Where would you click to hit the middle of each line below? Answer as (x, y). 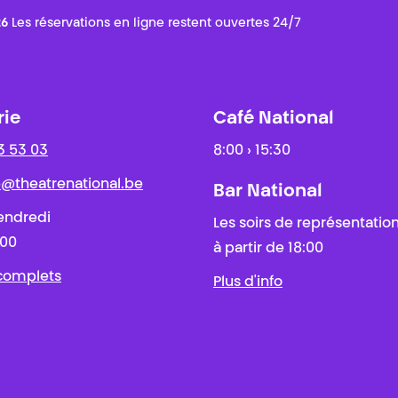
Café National (274, 119)
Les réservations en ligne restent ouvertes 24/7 (155, 24)
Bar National (268, 192)
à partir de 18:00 (268, 249)
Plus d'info (248, 283)
